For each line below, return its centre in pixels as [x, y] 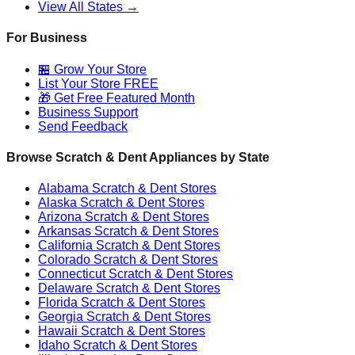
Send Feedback [83, 126]
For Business [47, 38]
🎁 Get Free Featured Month [116, 97]
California [65, 246]
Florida [58, 303]
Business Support [88, 112]
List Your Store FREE [98, 83]
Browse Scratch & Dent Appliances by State [138, 157]
